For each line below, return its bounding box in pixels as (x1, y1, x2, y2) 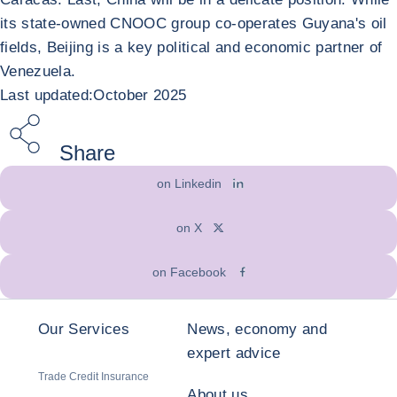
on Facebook (152, 264, 227, 279)
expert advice (187, 344, 281, 362)
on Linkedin (157, 175, 222, 191)
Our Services (38, 320, 130, 338)
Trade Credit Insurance (38, 370, 149, 383)
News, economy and (187, 320, 328, 338)
